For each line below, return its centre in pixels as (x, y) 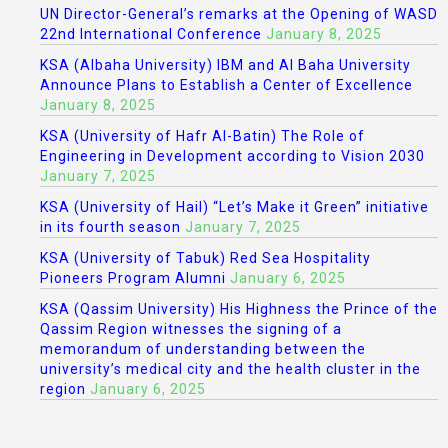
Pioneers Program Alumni (133, 278)
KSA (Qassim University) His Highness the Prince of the (239, 309)
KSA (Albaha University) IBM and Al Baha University (225, 65)
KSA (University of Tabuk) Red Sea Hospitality (205, 258)
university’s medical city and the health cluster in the (230, 369)
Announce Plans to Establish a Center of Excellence (226, 85)
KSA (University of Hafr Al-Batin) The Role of (202, 136)
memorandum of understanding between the (203, 349)
